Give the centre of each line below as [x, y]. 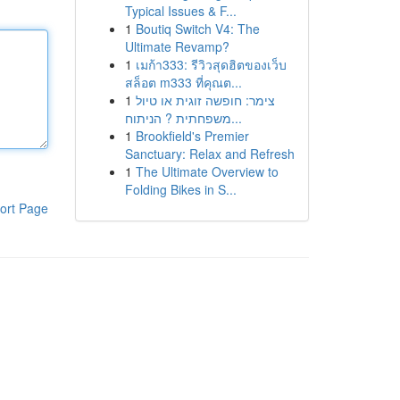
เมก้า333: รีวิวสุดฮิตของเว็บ [211, 64]
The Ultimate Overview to [207, 171]
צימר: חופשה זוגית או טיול [205, 100]
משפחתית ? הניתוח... [236, 118]
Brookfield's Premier [192, 136]
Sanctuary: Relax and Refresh [209, 154]
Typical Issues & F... [180, 11]
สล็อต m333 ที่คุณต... [183, 82]
